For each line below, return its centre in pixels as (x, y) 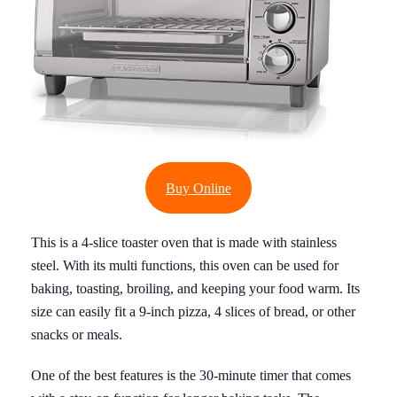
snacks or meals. (77, 335)
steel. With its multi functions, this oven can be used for (185, 266)
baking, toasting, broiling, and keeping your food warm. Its (195, 289)
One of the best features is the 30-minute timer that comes (191, 376)
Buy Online (198, 188)
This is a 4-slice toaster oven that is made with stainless (184, 243)
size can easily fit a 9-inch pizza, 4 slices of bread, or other (193, 312)
